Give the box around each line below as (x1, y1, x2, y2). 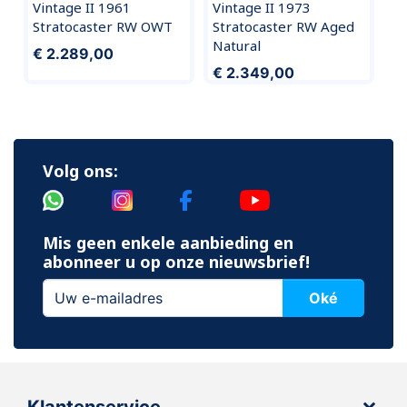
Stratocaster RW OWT (32, 17, 173, 36)
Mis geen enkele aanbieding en (43, 232, 293, 254)
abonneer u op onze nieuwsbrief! (43, 251, 310, 273)
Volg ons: (43, 160, 118, 182)
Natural (213, 36, 261, 55)
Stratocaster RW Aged (213, 17, 354, 36)
